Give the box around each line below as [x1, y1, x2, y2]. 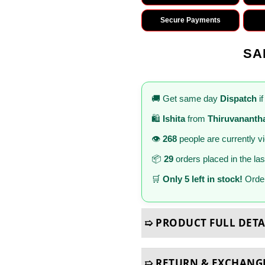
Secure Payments [160, 16, 221, 24]
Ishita [163, 114, 185, 124]
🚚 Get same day [151, 93, 220, 104]
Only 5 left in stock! [163, 174, 243, 185]
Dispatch [220, 93, 257, 104]
